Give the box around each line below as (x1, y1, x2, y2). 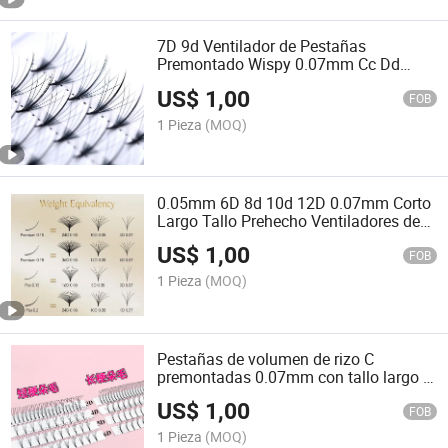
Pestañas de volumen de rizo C (157, 347, 375, 370)
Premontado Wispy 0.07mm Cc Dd (157, 53, 401, 76)
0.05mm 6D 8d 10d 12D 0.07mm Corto (157, 191, 432, 214)
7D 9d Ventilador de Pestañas (157, 35, 367, 58)
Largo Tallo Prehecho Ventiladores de (157, 209, 421, 232)
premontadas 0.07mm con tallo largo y (157, 365, 432, 388)
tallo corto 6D (157, 383, 253, 406)
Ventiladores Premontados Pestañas (157, 71, 415, 94)
